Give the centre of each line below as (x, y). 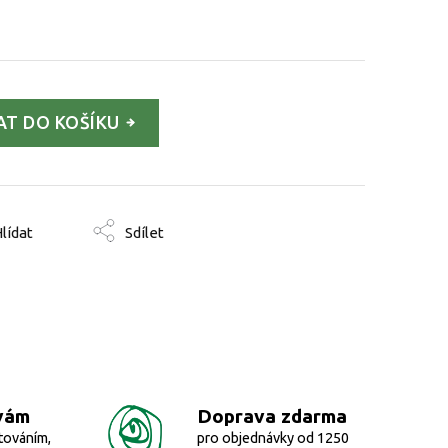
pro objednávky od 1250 (272, 437)
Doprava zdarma (271, 415)
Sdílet (144, 232)
